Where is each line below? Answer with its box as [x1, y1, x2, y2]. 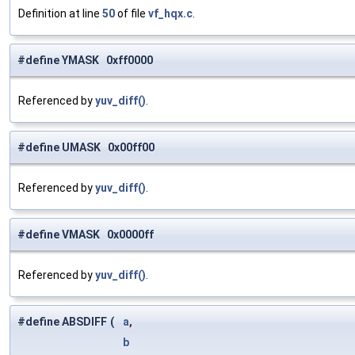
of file [115, 7, 148, 21]
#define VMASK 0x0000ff [17, 228, 154, 242]
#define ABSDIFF [17, 315, 107, 329]
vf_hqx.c [148, 7, 193, 21]
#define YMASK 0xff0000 [17, 54, 153, 67]
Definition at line [18, 7, 102, 21]
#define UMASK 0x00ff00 [17, 141, 155, 155]
